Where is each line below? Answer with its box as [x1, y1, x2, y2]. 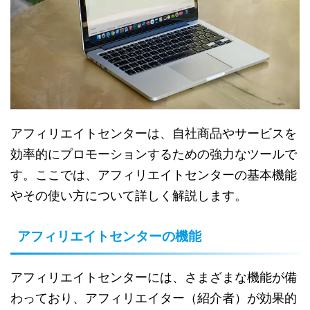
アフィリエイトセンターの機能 [17, 229, 201, 244]
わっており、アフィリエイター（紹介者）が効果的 [10, 291, 297, 306]
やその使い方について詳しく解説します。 [10, 188, 247, 203]
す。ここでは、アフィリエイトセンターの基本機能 [10, 167, 297, 183]
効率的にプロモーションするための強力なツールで [10, 147, 297, 162]
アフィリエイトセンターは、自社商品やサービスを [10, 126, 297, 141]
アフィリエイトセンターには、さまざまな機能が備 [10, 270, 297, 285]
